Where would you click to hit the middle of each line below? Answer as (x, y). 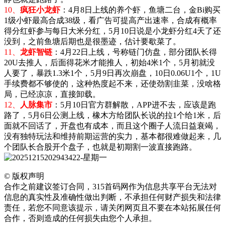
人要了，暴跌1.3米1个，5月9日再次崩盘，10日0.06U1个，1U (113, 73)
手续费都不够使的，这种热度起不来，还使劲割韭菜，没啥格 (113, 83)
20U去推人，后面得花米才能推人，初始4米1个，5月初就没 (109, 62)
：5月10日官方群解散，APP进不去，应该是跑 (134, 104)
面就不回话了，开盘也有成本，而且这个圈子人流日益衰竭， (113, 126)
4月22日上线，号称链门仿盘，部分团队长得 (139, 52)
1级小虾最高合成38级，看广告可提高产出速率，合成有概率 (110, 20)
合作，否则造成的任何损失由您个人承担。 (80, 218)
